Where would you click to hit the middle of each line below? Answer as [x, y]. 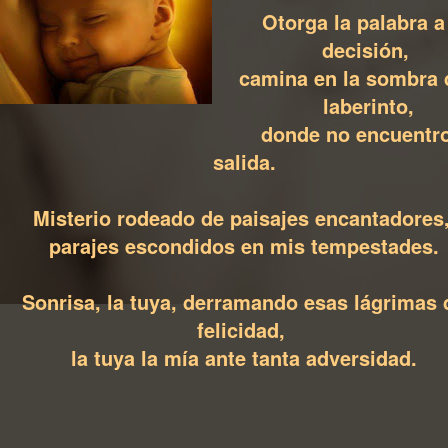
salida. [244, 161]
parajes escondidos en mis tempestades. [244, 245]
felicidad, [244, 329]
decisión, [368, 49]
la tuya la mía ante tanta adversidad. [244, 357]
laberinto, [368, 105]
